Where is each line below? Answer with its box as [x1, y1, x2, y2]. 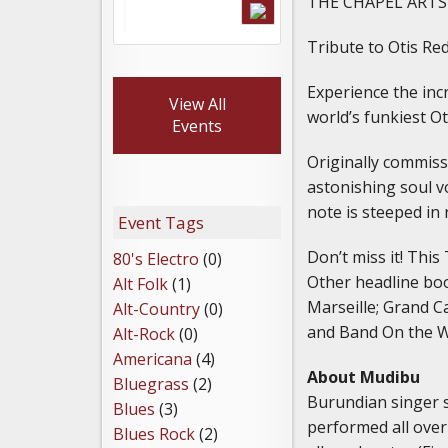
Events [172, 115, 222, 138]
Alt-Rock [113, 323, 175, 346]
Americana [113, 348, 192, 371]
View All [168, 93, 226, 116]
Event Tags [118, 211, 204, 235]
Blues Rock [113, 423, 195, 446]
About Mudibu [307, 365, 420, 388]
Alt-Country [113, 298, 200, 321]
